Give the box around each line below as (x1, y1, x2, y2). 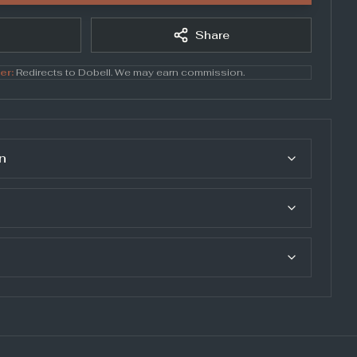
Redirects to (13, 66, 78, 79)
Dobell (77, 66, 111, 79)
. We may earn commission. (110, 66, 245, 79)
